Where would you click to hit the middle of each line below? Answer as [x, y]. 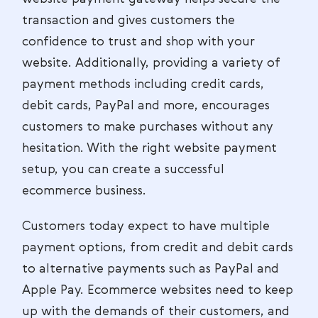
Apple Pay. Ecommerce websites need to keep [158, 290]
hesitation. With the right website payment [149, 148]
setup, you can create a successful [123, 170]
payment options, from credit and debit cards [158, 248]
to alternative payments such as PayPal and [150, 269]
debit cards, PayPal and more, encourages [146, 106]
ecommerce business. [84, 191]
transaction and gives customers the [128, 21]
